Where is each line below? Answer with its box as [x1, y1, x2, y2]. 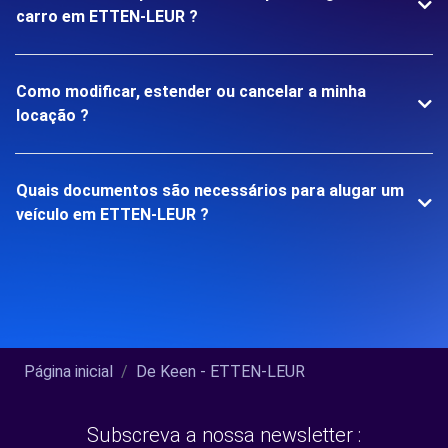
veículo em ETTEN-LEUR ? [16, 205, 209, 224]
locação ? [16, 106, 89, 125]
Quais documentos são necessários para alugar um [16, 181, 404, 200]
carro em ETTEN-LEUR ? [16, 7, 198, 26]
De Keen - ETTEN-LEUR [136, 362, 305, 381]
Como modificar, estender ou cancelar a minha [16, 82, 366, 101]
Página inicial [24, 362, 113, 381]
